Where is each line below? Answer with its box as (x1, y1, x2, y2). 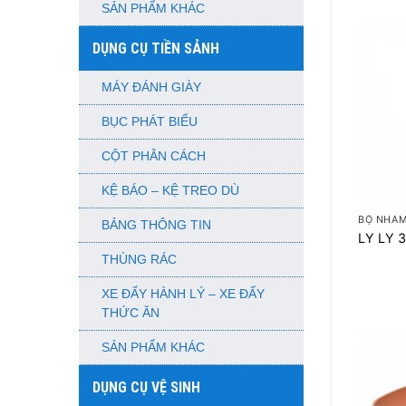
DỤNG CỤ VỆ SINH (92, 379, 200, 396)
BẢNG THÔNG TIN (101, 218, 211, 232)
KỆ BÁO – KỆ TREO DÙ (101, 184, 239, 198)
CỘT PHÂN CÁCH (101, 150, 206, 163)
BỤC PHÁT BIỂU (101, 115, 198, 129)
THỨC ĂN (101, 306, 159, 320)
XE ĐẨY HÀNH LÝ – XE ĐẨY (101, 287, 265, 301)
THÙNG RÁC (101, 253, 177, 266)
